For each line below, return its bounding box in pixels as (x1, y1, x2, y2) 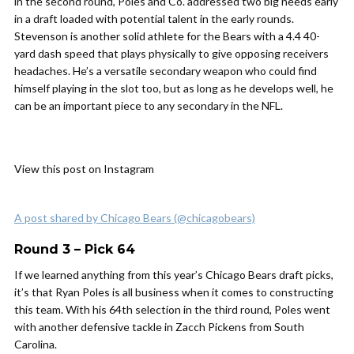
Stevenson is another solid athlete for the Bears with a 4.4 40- (14, 29, 320, 43)
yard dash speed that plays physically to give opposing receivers (14, 47, 329, 60)
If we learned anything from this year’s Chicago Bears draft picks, (14, 268, 333, 281)
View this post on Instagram (14, 162, 154, 175)
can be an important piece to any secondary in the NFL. (14, 99, 283, 112)
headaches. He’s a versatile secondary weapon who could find (14, 64, 317, 77)
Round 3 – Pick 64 (14, 242, 135, 257)
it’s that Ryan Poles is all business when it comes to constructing (14, 285, 333, 299)
